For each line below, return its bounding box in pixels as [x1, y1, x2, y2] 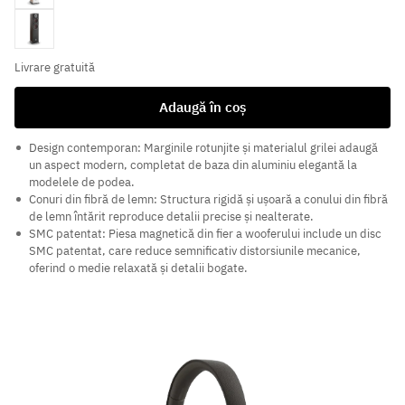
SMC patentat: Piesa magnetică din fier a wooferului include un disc [29, 226, 381, 242]
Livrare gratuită [14, 60, 95, 76]
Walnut [14, 13, 61, 32]
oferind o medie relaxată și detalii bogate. [29, 260, 248, 277]
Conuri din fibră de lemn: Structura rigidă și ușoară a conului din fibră [29, 192, 388, 208]
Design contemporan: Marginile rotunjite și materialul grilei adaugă [29, 140, 378, 156]
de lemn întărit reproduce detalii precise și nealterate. [29, 209, 314, 225]
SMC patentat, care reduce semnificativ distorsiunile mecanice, [29, 243, 361, 259]
